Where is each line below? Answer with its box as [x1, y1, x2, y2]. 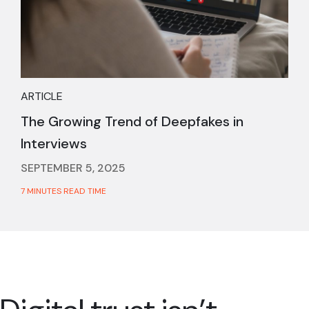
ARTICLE [21, 88, 63, 103]
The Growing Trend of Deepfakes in [21, 112, 243, 130]
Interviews [21, 134, 87, 152]
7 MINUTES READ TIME [21, 185, 106, 197]
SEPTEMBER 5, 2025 [21, 160, 126, 175]
